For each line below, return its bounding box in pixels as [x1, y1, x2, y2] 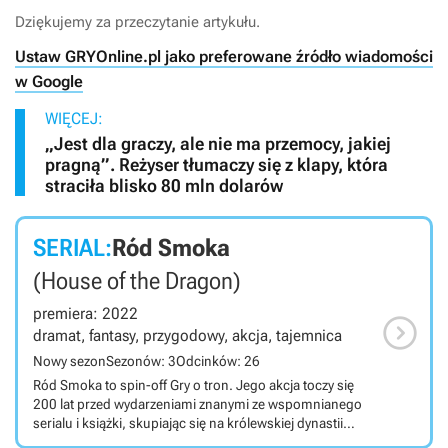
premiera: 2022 [33, 304, 138, 324]
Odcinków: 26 [176, 353, 260, 370]
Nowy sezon [33, 353, 106, 370]
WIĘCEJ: [45, 109, 103, 129]
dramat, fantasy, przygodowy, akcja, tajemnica [33, 326, 342, 346]
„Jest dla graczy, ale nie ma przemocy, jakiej [45, 133, 391, 155]
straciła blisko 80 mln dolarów [45, 175, 283, 197]
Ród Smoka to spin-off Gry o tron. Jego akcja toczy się [33, 377, 354, 394]
